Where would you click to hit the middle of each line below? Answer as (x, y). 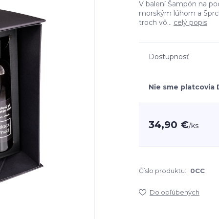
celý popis (190, 22)
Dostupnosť (169, 57)
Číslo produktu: (163, 171)
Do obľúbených (175, 192)
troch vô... (156, 22)
